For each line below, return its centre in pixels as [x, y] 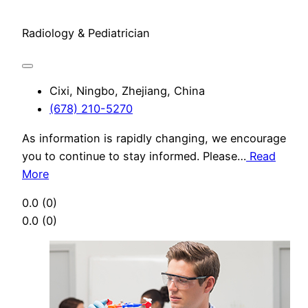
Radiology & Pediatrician [86, 33]
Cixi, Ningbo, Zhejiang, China [127, 91]
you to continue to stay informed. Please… [134, 156]
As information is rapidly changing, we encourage [154, 138]
